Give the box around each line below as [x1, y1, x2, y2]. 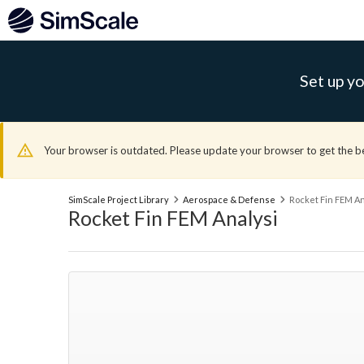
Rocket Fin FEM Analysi [68, 206, 278, 230]
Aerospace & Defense [182, 194, 275, 205]
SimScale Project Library [68, 194, 169, 205]
